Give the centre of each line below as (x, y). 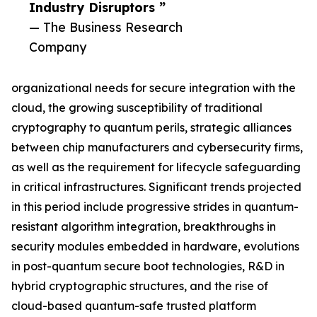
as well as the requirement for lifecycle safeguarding (156, 167)
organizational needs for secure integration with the (154, 88)
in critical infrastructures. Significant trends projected (156, 187)
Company (58, 47)
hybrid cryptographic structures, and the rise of (140, 286)
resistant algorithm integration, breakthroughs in (144, 227)
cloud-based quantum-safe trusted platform (134, 306)
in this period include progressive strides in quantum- (155, 207)
